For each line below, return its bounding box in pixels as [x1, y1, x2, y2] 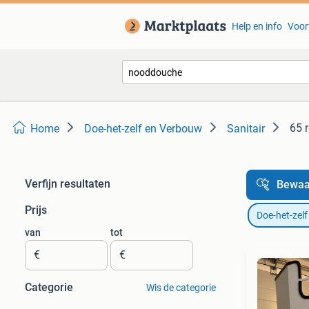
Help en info [231, 21, 282, 32]
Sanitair [227, 122, 265, 135]
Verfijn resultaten [25, 177, 110, 190]
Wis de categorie [146, 282, 216, 293]
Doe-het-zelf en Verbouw [84, 122, 202, 135]
